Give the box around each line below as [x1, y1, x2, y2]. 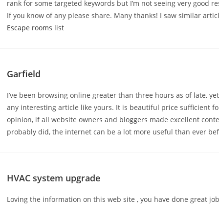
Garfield [7, 68, 41, 80]
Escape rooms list [7, 23, 65, 32]
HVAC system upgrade [7, 172, 101, 184]
